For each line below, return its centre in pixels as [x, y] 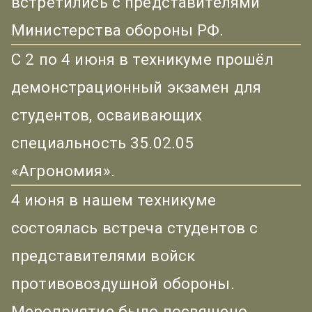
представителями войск [103, 256]
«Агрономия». [63, 171]
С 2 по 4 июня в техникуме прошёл [142, 60]
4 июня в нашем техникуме [114, 200]
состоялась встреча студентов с [135, 228]
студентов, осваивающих [107, 115]
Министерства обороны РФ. [118, 30]
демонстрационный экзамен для [136, 87]
